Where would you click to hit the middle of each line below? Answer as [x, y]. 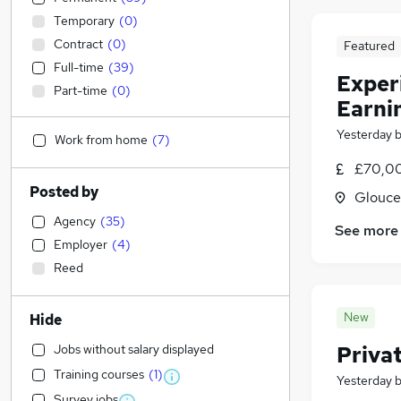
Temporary [84, 21]
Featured [369, 46]
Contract [78, 44]
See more [367, 231]
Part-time [81, 90]
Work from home [101, 140]
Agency [75, 221]
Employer [81, 244]
